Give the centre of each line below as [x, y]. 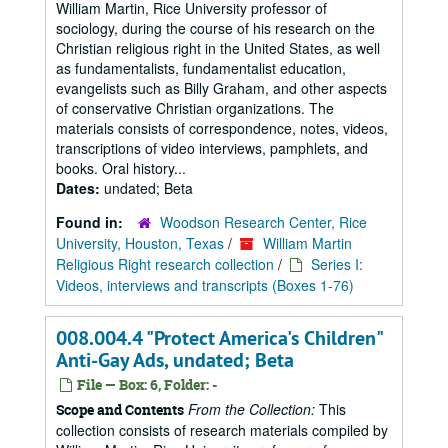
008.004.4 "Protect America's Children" [219, 338]
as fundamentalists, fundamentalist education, [201, 68]
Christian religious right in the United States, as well [218, 48]
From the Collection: [251, 409]
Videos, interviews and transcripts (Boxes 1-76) [205, 285]
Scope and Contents [120, 409]
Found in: [91, 222]
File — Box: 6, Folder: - [146, 384]
